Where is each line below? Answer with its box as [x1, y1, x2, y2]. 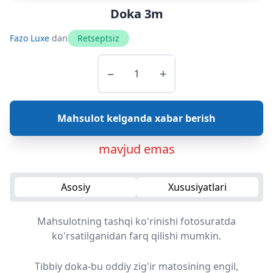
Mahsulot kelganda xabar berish [57, 112, 216, 126]
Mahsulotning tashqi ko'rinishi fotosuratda [37, 214, 236, 229]
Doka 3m [110, 5, 163, 23]
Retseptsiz [77, 32, 119, 44]
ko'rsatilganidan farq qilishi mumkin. [52, 229, 221, 243]
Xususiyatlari [168, 180, 227, 194]
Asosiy [61, 180, 90, 194]
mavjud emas [98, 141, 175, 158]
